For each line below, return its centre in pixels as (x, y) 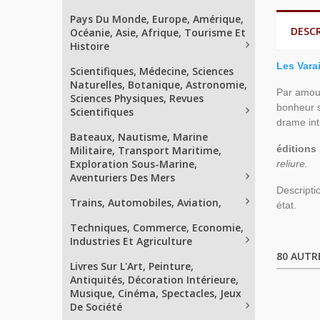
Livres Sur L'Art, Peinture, (132, 266)
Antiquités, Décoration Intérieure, (154, 280)
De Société (96, 307)
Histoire (90, 46)
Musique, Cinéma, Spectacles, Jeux (156, 293)
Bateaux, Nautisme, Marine (139, 137)
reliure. (292, 164)
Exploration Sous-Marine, (134, 164)
